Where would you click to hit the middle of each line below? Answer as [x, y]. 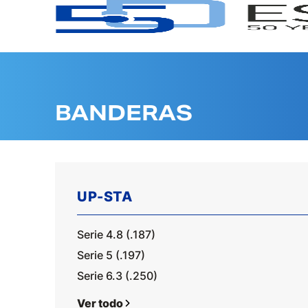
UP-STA [104, 197]
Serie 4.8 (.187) [116, 234]
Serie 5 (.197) [111, 255]
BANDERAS [124, 113]
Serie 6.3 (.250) [117, 276]
